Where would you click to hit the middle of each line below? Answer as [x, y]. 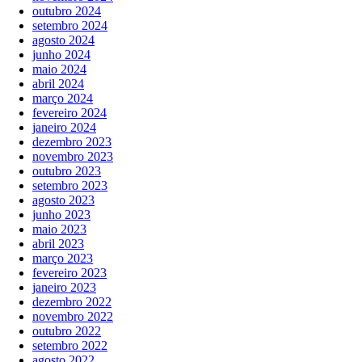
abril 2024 [58, 84]
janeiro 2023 [64, 288]
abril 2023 [58, 244]
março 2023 [63, 259]
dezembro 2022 [72, 302]
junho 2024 [61, 55]
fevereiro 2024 [69, 113]
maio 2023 [59, 229]
